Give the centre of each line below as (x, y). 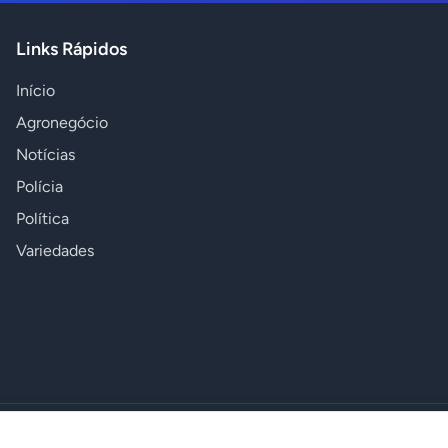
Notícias (45, 154)
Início (35, 90)
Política (42, 218)
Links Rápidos (71, 49)
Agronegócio (62, 122)
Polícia (39, 186)
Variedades (55, 250)
